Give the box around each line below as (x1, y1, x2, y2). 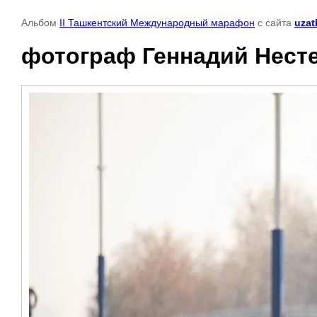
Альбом (21, 17, 59, 28)
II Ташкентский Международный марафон (59, 17, 255, 28)
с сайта (255, 17, 294, 28)
